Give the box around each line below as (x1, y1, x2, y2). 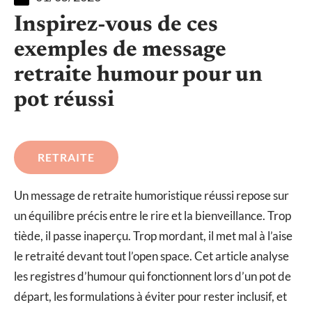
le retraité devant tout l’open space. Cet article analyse (14, 248, 289, 263)
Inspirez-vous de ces (14, 13, 218, 36)
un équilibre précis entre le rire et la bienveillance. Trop (14, 208, 291, 223)
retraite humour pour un (14, 63, 263, 86)
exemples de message (14, 38, 226, 61)
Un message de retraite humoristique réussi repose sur (14, 187, 289, 203)
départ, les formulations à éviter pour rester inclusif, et (14, 288, 287, 304)
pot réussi (14, 88, 114, 111)
